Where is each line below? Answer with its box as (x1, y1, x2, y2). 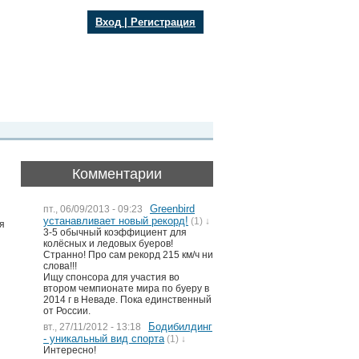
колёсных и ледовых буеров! (43, 238, 173, 249)
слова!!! (43, 260, 77, 272)
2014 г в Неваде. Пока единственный (43, 294, 212, 305)
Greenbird (150, 203, 195, 215)
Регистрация (131, 16, 196, 28)
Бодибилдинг (148, 321, 212, 333)
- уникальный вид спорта (43, 333, 164, 345)
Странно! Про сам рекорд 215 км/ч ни (43, 249, 213, 260)
